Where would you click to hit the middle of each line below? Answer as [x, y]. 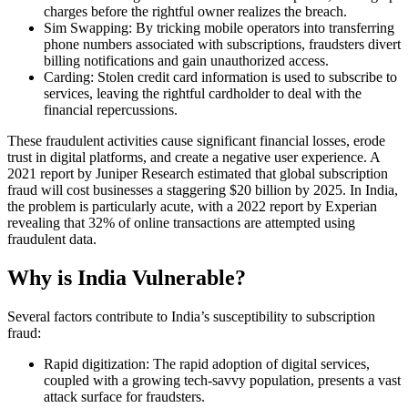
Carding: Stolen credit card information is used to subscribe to [220, 77]
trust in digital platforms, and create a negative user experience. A [194, 158]
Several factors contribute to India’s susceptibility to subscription [191, 316]
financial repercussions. [111, 110]
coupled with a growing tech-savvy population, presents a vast [222, 380]
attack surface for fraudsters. [124, 396]
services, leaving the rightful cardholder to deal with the [203, 94]
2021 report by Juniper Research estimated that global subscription [198, 174]
